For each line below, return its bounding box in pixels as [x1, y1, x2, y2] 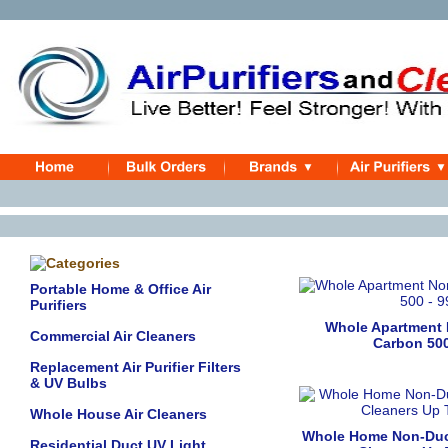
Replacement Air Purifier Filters [30, 359, 241, 375]
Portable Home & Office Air [30, 281, 211, 297]
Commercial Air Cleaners [30, 328, 196, 344]
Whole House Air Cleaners [30, 406, 207, 422]
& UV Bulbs [30, 375, 107, 391]
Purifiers [30, 297, 87, 313]
